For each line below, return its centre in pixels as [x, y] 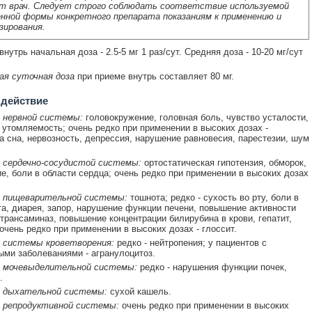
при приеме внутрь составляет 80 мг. [154, 76]
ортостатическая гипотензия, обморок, [224, 162]
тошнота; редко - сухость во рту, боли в [213, 197]
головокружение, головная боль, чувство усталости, [195, 117]
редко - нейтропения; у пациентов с [190, 242]
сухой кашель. [139, 291]
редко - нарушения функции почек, [212, 267]
